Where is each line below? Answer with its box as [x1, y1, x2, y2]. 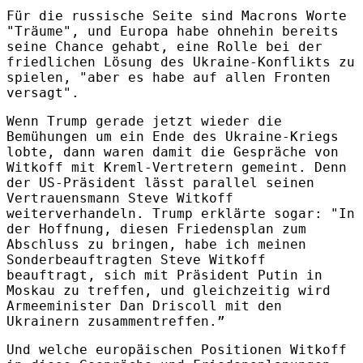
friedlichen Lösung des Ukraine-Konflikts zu [6, 53, 355, 70]
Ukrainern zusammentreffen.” [6, 313, 225, 329]
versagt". [6, 84, 79, 100]
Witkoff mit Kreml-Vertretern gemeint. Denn [6, 159, 347, 175]
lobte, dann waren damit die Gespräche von [6, 143, 339, 160]
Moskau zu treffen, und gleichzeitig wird [6, 282, 331, 298]
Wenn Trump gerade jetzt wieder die [6, 113, 282, 129]
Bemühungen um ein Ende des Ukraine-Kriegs [6, 128, 339, 144]
